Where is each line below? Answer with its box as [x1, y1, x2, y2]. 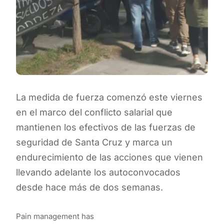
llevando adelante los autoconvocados [16, 166, 180, 177]
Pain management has [16, 211, 94, 221]
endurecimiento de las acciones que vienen [16, 151, 203, 162]
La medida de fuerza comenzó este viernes [16, 91, 202, 102]
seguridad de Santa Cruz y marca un [16, 136, 172, 147]
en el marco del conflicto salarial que [16, 106, 172, 117]
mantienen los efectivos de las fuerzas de [16, 121, 195, 132]
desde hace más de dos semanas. [16, 181, 163, 192]
